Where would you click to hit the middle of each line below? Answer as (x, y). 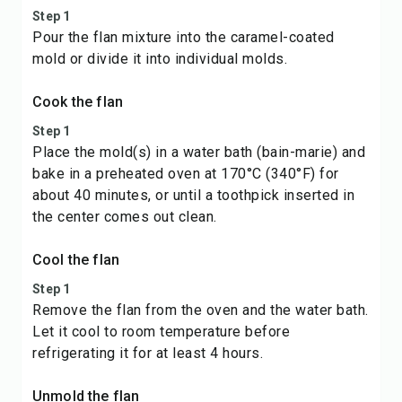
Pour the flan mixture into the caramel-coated (184, 37)
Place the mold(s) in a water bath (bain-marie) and (199, 152)
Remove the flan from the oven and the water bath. (201, 310)
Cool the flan (76, 260)
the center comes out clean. (125, 217)
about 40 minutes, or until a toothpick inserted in (193, 195)
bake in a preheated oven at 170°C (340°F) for (186, 174)
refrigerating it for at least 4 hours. (148, 353)
